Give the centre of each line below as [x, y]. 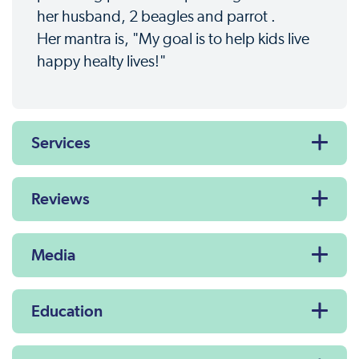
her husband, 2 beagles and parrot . [156, 17]
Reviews [61, 199]
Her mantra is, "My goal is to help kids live [173, 40]
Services [61, 143]
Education [67, 311]
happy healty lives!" [101, 62]
